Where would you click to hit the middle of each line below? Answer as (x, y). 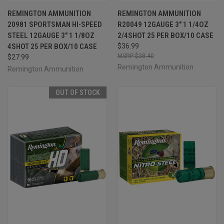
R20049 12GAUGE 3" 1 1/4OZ (163, 24)
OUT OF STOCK (77, 92)
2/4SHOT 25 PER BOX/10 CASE (165, 35)
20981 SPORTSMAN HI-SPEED (55, 24)
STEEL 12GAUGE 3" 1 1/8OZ (51, 35)
